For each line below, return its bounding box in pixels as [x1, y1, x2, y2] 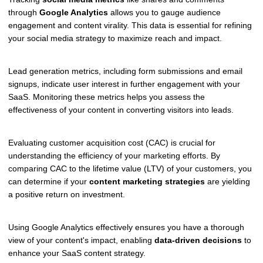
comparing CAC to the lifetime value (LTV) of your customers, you [8, 164, 252, 174]
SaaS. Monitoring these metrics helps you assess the [8, 92, 205, 102]
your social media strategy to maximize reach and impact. [8, 33, 222, 43]
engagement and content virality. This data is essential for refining [8, 21, 252, 31]
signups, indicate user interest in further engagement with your [8, 79, 240, 89]
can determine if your [8, 177, 89, 187]
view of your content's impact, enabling [8, 235, 154, 245]
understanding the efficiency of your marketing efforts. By [8, 151, 220, 161]
